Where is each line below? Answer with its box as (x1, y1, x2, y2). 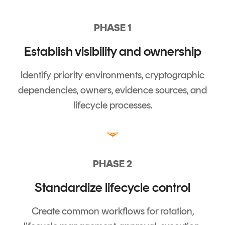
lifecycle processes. (73, 99, 152, 111)
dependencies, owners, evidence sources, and (18, 84, 207, 96)
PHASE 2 (93, 158, 132, 170)
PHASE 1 (93, 22, 132, 34)
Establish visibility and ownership (24, 43, 201, 60)
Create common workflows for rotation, (31, 205, 194, 217)
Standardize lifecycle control (35, 179, 190, 196)
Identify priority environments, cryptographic (21, 69, 204, 81)
